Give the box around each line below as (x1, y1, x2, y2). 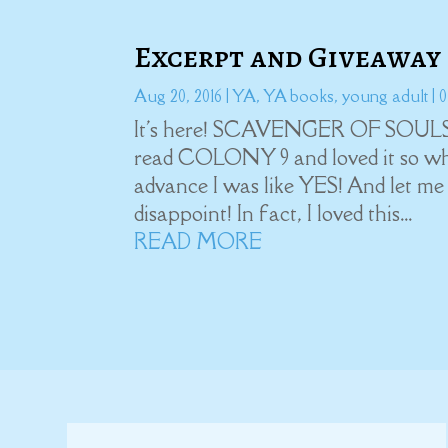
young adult (342, 84, 429, 107)
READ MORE (134, 227, 263, 255)
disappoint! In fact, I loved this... (134, 199, 413, 227)
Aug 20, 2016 (134, 84, 223, 107)
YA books (263, 84, 335, 107)
